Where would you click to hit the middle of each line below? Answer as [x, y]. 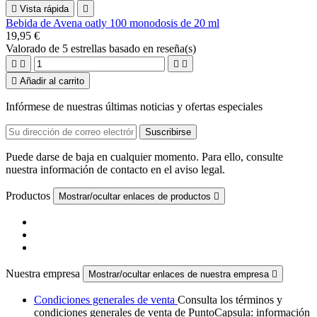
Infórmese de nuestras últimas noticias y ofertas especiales [134, 106]
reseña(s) [176, 48]
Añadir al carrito [52, 81]
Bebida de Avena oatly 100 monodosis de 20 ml [113, 23]
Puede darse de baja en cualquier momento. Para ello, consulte [144, 156]
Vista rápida [44, 8]
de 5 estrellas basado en [103, 48]
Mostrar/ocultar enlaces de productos [136, 196]
